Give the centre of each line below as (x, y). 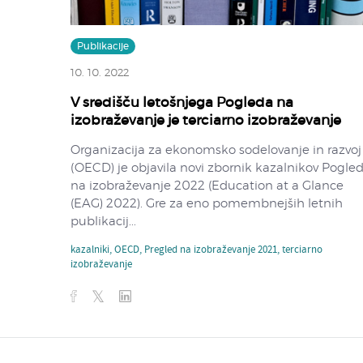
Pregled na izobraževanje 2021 (211, 250)
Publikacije (103, 46)
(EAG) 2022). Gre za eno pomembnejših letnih (207, 203)
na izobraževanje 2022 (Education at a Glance (207, 186)
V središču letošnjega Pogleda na (182, 102)
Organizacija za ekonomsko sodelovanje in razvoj (216, 150)
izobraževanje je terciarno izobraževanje (206, 120)
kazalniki (90, 250)
